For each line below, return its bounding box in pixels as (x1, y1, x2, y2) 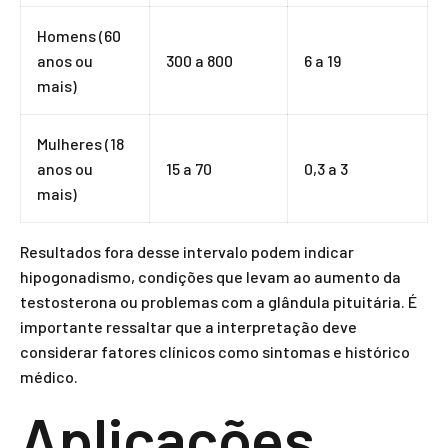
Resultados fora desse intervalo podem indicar (20, 242, 354, 261)
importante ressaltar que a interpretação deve (20, 317, 357, 336)
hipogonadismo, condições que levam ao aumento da (20, 267, 401, 286)
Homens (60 (37, 26, 121, 45)
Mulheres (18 (37, 134, 124, 153)
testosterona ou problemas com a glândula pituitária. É (20, 292, 417, 311)
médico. (20, 367, 78, 386)
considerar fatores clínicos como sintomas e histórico (20, 342, 410, 361)
